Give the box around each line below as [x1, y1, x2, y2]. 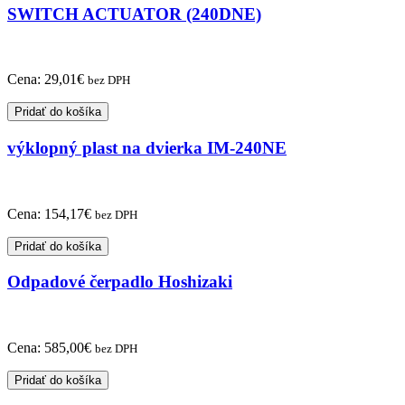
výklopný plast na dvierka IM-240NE [7, 137, 287, 157]
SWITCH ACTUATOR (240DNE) [7, 4, 261, 24]
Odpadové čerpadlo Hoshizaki [7, 272, 232, 292]
